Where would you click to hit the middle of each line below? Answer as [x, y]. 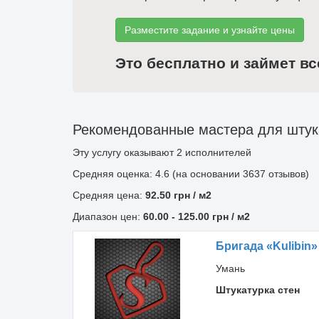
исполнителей [217, 152]
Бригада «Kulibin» [266, 246]
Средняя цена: [109, 195]
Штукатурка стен [257, 290]
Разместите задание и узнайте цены [210, 30]
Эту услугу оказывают [125, 152]
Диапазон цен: [108, 216]
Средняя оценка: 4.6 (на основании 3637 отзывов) [191, 174]
